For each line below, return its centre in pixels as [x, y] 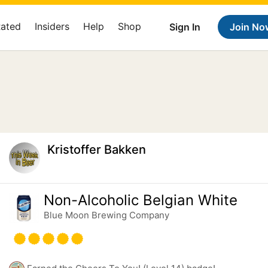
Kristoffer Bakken [96, 150]
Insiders [52, 26]
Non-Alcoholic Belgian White [140, 200]
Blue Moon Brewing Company [106, 215]
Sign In [185, 27]
